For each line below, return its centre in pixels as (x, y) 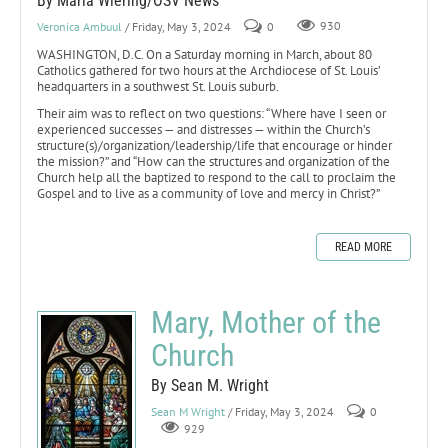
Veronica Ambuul (79, 26)
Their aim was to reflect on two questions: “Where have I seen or (211, 113)
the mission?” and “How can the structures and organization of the (213, 161)
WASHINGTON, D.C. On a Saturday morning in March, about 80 (204, 54)
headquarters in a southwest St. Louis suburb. (158, 86)
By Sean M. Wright (210, 385)
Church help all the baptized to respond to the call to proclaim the (216, 177)
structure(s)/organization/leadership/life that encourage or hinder (214, 145)
